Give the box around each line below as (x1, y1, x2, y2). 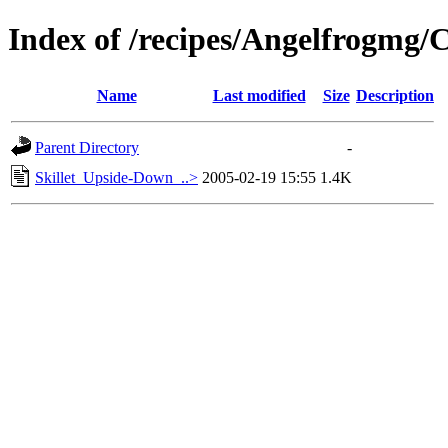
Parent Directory (35, 138, 139, 156)
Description (356, 86, 434, 104)
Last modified (212, 86, 306, 104)
